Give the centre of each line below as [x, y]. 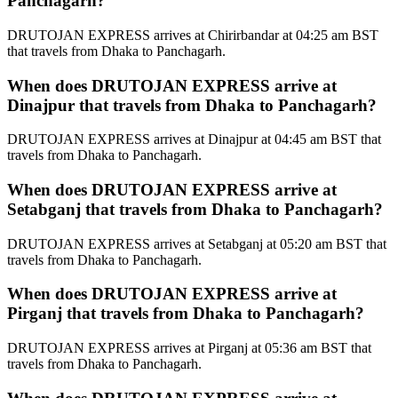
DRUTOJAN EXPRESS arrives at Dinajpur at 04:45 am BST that [194, 139]
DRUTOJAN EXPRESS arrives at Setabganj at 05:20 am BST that [197, 243]
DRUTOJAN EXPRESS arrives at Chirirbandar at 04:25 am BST [193, 35]
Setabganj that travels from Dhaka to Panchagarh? [195, 209]
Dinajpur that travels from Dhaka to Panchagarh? [192, 105]
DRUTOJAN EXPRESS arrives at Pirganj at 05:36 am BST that [189, 348]
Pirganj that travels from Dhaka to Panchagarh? [186, 314]
